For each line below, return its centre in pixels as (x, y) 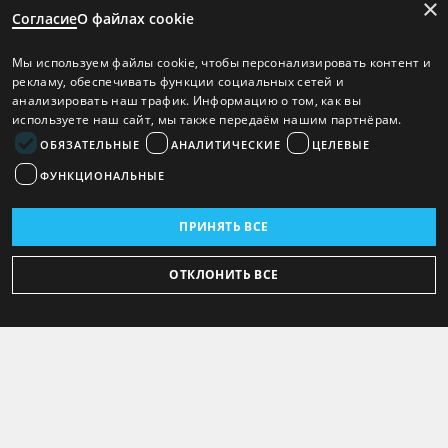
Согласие (44, 18)
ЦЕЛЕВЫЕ (341, 144)
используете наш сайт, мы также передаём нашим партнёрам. (207, 119)
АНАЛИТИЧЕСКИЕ (226, 144)
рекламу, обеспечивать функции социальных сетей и (178, 81)
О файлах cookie (135, 18)
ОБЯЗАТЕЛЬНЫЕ (90, 144)
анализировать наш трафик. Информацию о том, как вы (186, 100)
